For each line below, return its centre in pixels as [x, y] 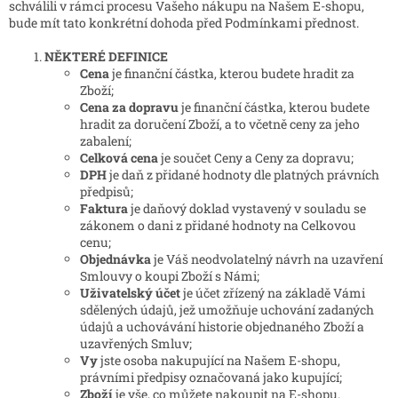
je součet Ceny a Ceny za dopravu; [257, 158]
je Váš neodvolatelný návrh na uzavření [267, 259]
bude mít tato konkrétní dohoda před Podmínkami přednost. [184, 23]
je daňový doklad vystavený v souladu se [247, 209]
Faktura [104, 209]
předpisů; [107, 192]
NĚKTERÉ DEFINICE [106, 57]
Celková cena [120, 158]
